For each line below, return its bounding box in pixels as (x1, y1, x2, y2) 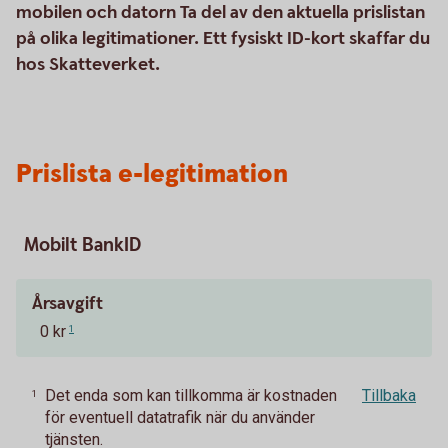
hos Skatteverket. (16, 53, 160, 76)
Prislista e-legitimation (16, 157, 288, 192)
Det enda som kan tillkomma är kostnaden (45, 386, 337, 405)
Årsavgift (32, 292, 103, 315)
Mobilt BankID (24, 233, 141, 258)
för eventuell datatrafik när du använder (45, 408, 315, 427)
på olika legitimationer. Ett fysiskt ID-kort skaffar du (16, 27, 430, 50)
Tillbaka (362, 386, 416, 405)
